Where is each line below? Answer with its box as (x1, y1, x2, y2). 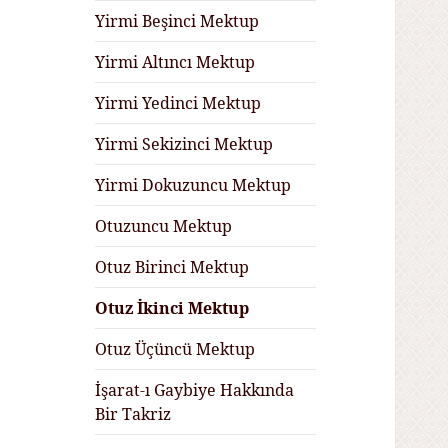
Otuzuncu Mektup (95, 215, 233, 238)
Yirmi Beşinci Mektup (95, 10, 260, 33)
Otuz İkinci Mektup (95, 297, 250, 320)
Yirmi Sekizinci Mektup (95, 133, 274, 156)
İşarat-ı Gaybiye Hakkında (95, 379, 295, 402)
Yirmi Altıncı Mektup (95, 51, 256, 74)
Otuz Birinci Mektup (95, 256, 250, 279)
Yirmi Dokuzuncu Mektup (95, 174, 292, 197)
